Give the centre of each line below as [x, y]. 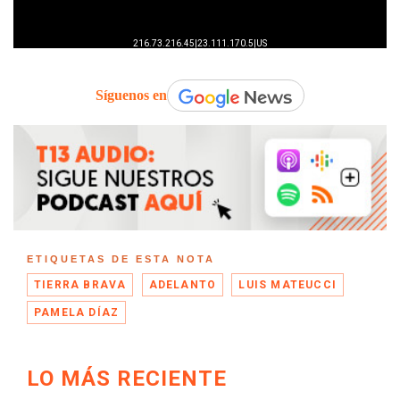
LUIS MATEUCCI [288, 284]
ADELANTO [183, 284]
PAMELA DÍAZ [77, 312]
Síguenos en [131, 96]
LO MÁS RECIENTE [127, 378]
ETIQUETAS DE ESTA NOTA [121, 258]
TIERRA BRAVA [80, 284]
